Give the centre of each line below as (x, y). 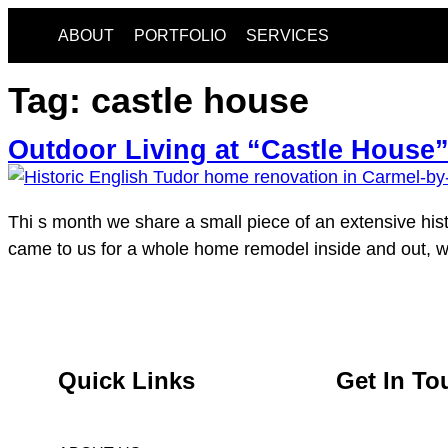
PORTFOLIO (180, 35)
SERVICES (287, 35)
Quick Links (126, 380)
